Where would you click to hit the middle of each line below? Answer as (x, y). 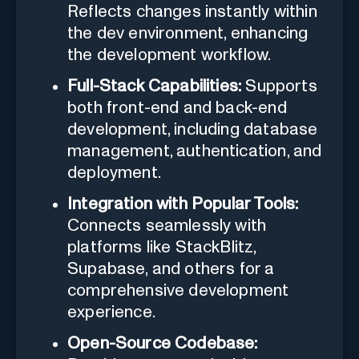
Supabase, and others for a (171, 269)
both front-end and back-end (177, 108)
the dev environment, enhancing (188, 34)
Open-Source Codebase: (163, 344)
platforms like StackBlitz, (162, 248)
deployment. (114, 173)
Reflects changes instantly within (192, 12)
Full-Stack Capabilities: (155, 87)
